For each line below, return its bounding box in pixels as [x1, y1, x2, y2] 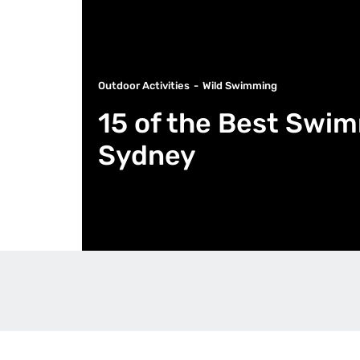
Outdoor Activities [98, 80, 190, 92]
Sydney [98, 139, 196, 172]
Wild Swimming [202, 80, 277, 92]
